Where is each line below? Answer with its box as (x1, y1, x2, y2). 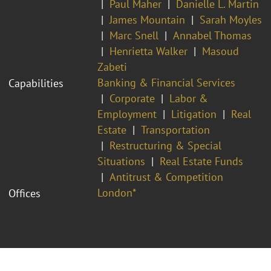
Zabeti (97, 59, 127, 74)
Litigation (171, 106, 217, 121)
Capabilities (8, 76, 64, 90)
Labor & (169, 91, 208, 105)
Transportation (141, 122, 210, 137)
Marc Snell (109, 28, 158, 42)
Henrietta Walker (109, 44, 188, 58)
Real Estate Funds (160, 154, 243, 168)
